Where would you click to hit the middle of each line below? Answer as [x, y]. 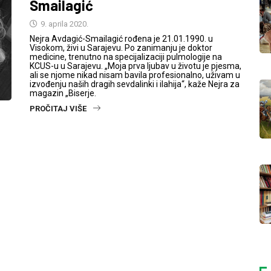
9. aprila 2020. [64, 24]
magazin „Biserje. [63, 93]
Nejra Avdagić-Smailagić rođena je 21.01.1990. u [121, 39]
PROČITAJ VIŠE [58, 109]
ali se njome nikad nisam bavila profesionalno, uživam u [135, 75]
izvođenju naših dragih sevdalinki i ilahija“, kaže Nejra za [135, 84]
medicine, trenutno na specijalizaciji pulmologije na [126, 57]
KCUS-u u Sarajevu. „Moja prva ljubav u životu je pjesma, [135, 66]
